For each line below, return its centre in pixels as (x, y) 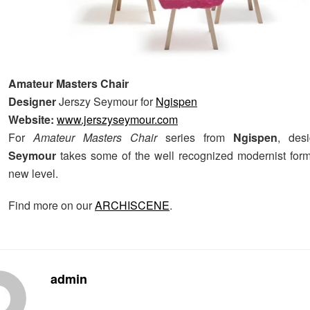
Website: (33, 119)
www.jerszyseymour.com (117, 119)
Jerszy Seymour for (107, 101)
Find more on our (52, 205)
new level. (33, 173)
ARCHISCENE (132, 205)
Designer (34, 101)
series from (200, 137)
